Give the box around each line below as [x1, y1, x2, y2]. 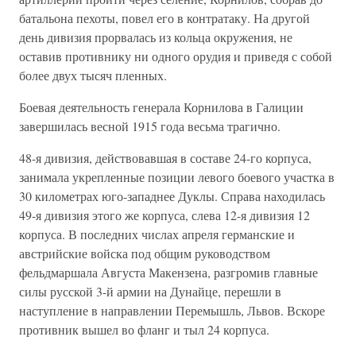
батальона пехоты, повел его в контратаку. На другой [19, 10, 310, 27]
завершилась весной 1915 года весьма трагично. [19, 118, 281, 135]
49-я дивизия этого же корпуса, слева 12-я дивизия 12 [19, 207, 310, 224]
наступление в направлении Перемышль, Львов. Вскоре [19, 302, 325, 319]
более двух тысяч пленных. [19, 67, 167, 84]
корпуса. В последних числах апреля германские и [19, 226, 295, 243]
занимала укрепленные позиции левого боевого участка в [19, 168, 335, 186]
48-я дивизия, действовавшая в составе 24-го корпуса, [19, 149, 311, 167]
